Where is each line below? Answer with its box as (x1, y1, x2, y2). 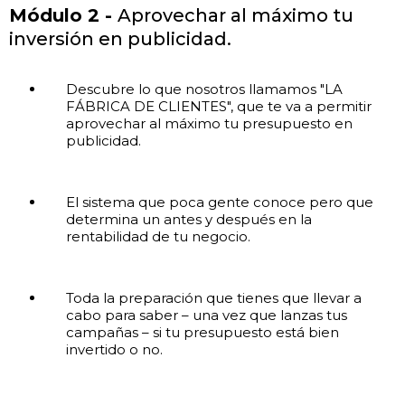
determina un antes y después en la (65, 210, 312, 228)
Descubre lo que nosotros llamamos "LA (65, 80, 343, 98)
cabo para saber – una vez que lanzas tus (65, 306, 347, 324)
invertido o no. (65, 340, 163, 358)
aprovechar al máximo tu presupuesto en (65, 114, 353, 132)
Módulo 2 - (9, 4, 118, 26)
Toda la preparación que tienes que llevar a (65, 288, 362, 306)
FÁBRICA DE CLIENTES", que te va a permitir (65, 97, 372, 115)
